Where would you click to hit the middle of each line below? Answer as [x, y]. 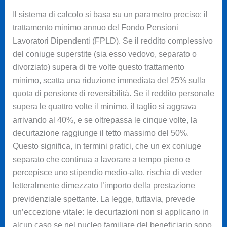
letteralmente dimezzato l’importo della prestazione [104, 186]
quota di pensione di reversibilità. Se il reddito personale [113, 94]
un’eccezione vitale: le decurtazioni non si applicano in [110, 212]
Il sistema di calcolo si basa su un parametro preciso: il [110, 15]
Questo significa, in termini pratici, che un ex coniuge [107, 146]
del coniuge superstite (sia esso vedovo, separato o [104, 54]
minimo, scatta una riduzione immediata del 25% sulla [109, 81]
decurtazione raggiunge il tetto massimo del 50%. [101, 133]
